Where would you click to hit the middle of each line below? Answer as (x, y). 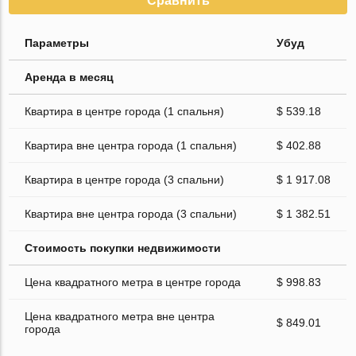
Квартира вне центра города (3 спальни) (131, 213)
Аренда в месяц (70, 77)
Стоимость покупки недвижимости (123, 248)
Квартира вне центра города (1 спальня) (131, 145)
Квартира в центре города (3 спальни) (125, 179)
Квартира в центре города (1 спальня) (125, 111)
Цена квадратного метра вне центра (120, 316)
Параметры (57, 43)
